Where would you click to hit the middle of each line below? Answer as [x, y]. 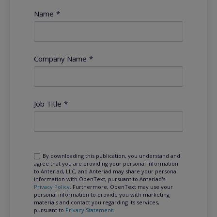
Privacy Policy [52, 186]
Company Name [61, 58]
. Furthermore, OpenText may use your [122, 186]
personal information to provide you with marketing [102, 194]
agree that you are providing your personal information [106, 163]
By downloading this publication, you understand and [111, 155]
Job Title [48, 103]
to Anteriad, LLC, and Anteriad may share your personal [106, 171]
